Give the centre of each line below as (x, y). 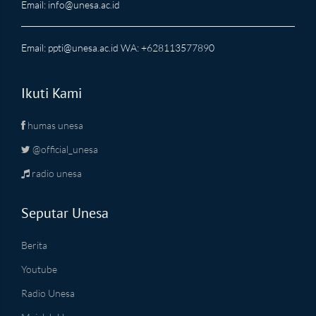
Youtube (39, 269)
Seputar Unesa (65, 213)
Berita (34, 245)
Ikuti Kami (51, 93)
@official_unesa (64, 149)
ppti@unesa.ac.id (83, 47)
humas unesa (54, 125)
